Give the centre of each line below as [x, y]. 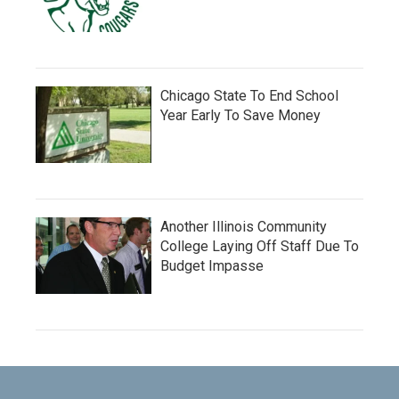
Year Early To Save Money [240, 116]
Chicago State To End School [249, 96]
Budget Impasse [212, 266]
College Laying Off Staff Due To [260, 247]
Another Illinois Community [244, 227]
